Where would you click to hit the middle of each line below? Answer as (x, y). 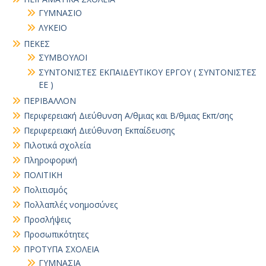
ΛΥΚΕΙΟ (53, 28)
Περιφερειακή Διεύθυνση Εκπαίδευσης (99, 130)
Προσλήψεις (47, 219)
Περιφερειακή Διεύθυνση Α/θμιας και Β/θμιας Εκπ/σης (128, 115)
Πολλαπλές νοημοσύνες (71, 205)
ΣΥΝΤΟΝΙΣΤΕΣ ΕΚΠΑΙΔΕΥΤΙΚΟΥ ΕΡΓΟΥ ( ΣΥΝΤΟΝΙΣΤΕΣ (148, 72)
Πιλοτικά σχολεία (57, 145)
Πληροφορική (50, 160)
